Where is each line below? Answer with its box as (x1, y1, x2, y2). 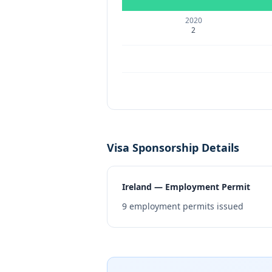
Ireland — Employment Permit (122, 181, 250, 192)
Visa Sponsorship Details (107, 140, 239, 155)
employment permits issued (127, 200, 243, 212)
